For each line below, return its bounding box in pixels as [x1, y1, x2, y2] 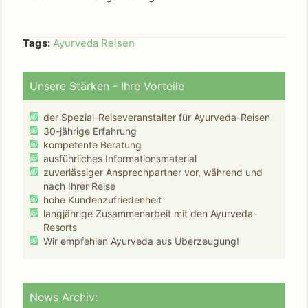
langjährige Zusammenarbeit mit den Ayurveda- [43, 207, 257, 219]
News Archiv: [30, 289, 98, 304]
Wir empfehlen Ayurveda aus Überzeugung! [43, 234, 239, 247]
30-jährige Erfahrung [43, 124, 137, 137]
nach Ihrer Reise [43, 179, 115, 192]
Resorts [43, 221, 77, 233]
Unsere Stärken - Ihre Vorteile [30, 78, 184, 93]
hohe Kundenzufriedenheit [43, 193, 162, 206]
